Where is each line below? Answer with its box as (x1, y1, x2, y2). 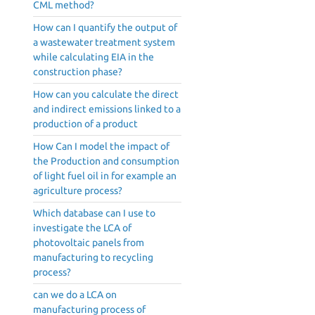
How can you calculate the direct (33, 89, 179, 101)
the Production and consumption (33, 155, 179, 167)
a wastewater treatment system (33, 37, 175, 49)
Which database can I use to (33, 207, 155, 219)
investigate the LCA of (33, 222, 131, 234)
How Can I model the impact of (33, 141, 169, 153)
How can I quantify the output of (33, 22, 177, 34)
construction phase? (33, 66, 122, 78)
